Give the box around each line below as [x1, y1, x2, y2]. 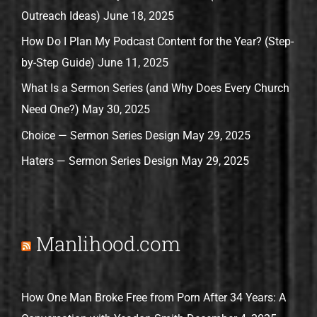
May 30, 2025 [82, 103, 151, 117]
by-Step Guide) [21, 55, 96, 69]
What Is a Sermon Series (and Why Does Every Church [21, 81, 290, 96]
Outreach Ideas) [21, 8, 101, 23]
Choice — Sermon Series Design [21, 128, 180, 142]
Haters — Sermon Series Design [21, 154, 179, 168]
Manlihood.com [36, 230, 180, 257]
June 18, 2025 [103, 8, 175, 23]
